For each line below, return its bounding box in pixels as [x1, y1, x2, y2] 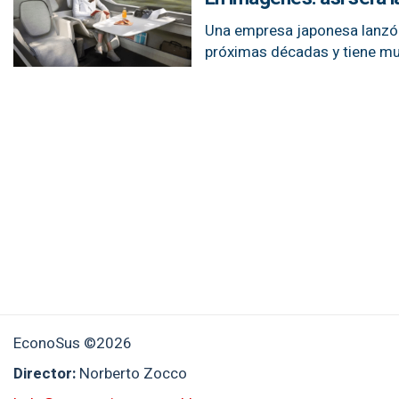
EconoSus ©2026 [13, 332, 132, 354]
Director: [13, 362, 79, 385]
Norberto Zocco [79, 362, 187, 385]
